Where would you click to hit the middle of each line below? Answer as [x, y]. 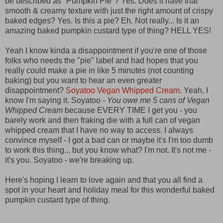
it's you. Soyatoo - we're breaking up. [69, 160]
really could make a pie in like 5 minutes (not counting [99, 70]
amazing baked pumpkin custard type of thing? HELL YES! [108, 30]
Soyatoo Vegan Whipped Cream [123, 90]
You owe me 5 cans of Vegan [158, 100]
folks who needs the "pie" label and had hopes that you [102, 60]
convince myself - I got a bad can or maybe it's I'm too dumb [109, 140]
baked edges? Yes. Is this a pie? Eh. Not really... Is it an [102, 20]
